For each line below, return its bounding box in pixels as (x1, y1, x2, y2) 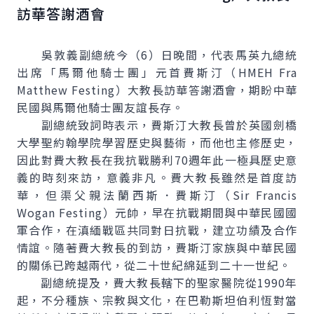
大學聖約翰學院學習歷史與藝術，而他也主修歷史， (17, 134, 297, 151)
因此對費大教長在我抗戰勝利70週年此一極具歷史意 (17, 151, 297, 168)
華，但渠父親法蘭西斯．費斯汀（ (17, 186, 233, 203)
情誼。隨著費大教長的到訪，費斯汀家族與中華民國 (17, 239, 297, 256)
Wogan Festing (17, 204, 103, 221)
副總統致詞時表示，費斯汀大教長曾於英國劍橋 (17, 116, 297, 133)
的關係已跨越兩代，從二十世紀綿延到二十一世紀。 (17, 257, 291, 273)
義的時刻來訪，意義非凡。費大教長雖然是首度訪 (17, 169, 297, 186)
